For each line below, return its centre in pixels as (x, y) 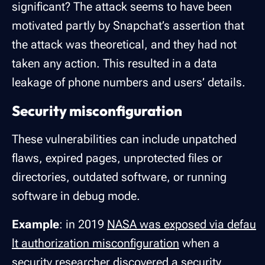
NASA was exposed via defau (182, 224)
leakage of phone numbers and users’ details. (129, 83)
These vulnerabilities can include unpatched (124, 139)
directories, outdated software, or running (119, 177)
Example (35, 224)
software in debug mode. (76, 196)
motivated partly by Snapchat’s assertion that (128, 26)
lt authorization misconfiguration (96, 243)
